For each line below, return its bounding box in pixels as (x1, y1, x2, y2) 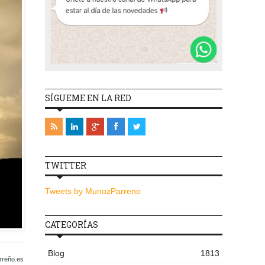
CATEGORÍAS (45, 219, 98, 231)
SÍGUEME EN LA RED (45, 92, 131, 104)
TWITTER (45, 160, 86, 172)
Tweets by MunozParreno (45, 186, 141, 196)
